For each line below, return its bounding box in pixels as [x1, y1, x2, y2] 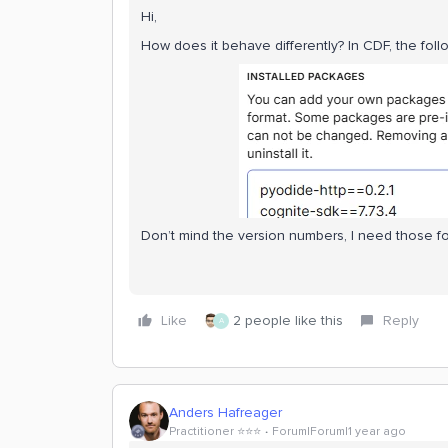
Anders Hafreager [169, 403, 282, 421]
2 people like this [233, 312, 343, 329]
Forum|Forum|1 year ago [272, 423, 406, 439]
